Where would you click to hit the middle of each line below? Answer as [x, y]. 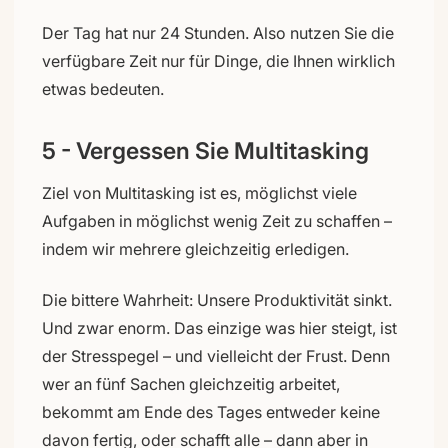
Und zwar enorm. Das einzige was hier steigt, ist [219, 327]
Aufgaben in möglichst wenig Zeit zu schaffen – [217, 220]
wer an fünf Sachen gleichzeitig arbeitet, [191, 383]
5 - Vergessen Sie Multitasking [205, 150]
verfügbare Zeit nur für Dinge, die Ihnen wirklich [218, 60]
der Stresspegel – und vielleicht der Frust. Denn [216, 355]
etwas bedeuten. [103, 88]
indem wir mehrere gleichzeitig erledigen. [195, 248]
